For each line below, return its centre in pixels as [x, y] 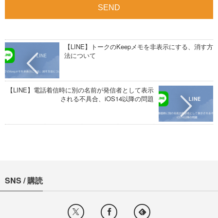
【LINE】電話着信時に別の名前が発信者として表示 [80, 90]
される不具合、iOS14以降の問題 [107, 98]
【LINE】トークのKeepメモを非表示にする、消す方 [139, 46]
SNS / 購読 [24, 180]
